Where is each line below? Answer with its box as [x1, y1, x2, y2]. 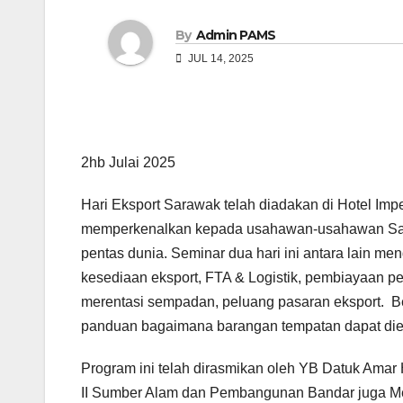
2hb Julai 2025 [81, 155, 175, 171]
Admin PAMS [195, 26, 276, 43]
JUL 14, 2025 [185, 51, 254, 65]
